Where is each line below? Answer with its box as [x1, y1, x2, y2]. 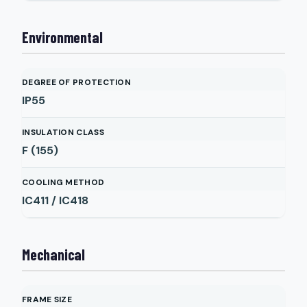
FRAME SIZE [22, 294, 72, 305]
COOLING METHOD [22, 177, 105, 188]
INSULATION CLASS [22, 127, 104, 138]
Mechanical [22, 245, 85, 263]
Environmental [22, 28, 103, 46]
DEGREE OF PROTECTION [22, 77, 131, 88]
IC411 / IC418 [22, 193, 88, 208]
